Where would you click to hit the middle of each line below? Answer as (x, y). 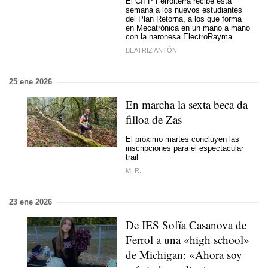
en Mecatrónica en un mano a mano (188, 28)
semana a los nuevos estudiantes (184, 10)
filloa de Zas (154, 119)
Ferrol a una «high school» (188, 240)
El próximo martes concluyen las (182, 139)
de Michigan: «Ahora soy (184, 255)
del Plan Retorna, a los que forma (184, 19)
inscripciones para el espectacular (185, 148)
